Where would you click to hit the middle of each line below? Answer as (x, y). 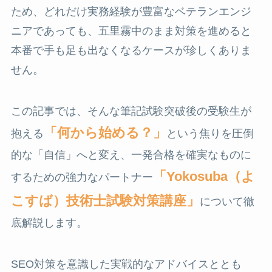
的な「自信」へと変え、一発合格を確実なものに (131, 155)
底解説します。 (49, 223)
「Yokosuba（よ (204, 176)
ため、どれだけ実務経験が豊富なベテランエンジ (131, 12)
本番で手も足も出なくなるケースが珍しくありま (131, 51)
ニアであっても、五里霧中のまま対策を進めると (131, 31)
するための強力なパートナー (82, 177)
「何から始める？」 (105, 133)
